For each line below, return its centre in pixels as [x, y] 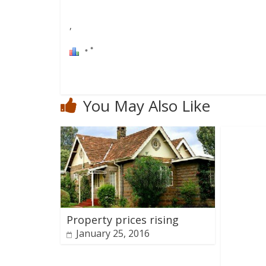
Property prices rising [123, 219]
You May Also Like [147, 105]
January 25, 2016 [113, 233]
